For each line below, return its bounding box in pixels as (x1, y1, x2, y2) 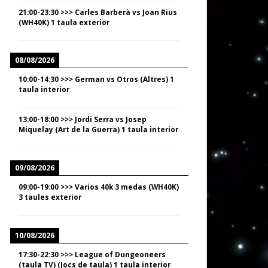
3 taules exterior (19, 191, 81, 202)
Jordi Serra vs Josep (75, 114, 147, 124)
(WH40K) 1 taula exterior (19, 17, 109, 27)
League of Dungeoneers (75, 249, 166, 259)
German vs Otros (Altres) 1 (75, 74, 174, 84)
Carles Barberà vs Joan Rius (75, 7, 177, 17)
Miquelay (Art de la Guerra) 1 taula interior (19, 124, 178, 135)
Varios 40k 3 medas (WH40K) (75, 181, 179, 191)
